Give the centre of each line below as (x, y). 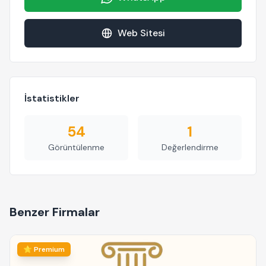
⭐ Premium (44, 249)
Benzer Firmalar (55, 212)
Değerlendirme (190, 147)
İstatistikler (52, 98)
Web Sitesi (141, 33)
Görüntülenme (76, 147)
